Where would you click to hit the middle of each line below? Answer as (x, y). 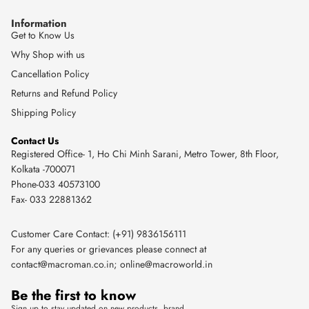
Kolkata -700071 (43, 169)
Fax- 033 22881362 (51, 199)
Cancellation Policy (50, 73)
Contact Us (35, 140)
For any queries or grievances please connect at (109, 249)
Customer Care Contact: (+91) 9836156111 (99, 233)
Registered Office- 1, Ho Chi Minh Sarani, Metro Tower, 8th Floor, (145, 153)
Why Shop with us (48, 54)
